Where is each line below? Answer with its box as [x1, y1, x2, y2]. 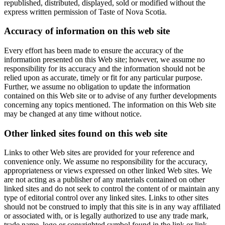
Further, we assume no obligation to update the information [4, 82, 190, 91]
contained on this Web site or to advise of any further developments [4, 91, 216, 100]
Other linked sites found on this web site [4, 128, 167, 139]
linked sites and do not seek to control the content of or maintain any [4, 184, 219, 193]
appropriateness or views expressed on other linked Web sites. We [4, 166, 212, 175]
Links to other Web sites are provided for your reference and [4, 148, 194, 157]
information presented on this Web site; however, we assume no [4, 55, 205, 64]
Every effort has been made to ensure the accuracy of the [4, 46, 183, 55]
